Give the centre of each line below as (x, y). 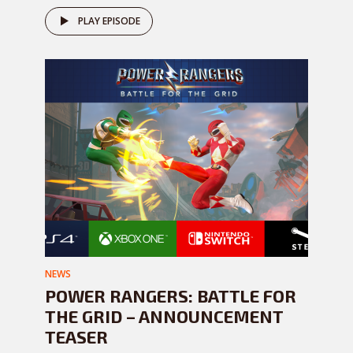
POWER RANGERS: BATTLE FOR (171, 295)
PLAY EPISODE (109, 21)
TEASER (76, 336)
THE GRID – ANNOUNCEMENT (164, 316)
